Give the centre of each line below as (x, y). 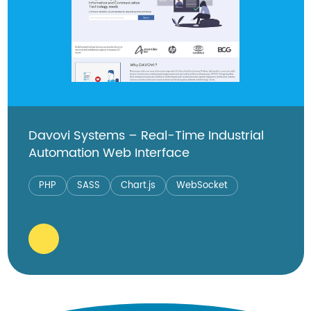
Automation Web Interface (109, 153)
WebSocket (202, 185)
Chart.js (138, 185)
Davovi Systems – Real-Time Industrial (146, 135)
